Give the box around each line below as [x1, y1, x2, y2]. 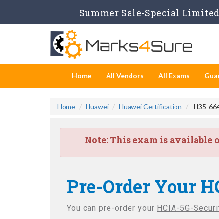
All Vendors [106, 71, 144, 80]
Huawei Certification [119, 102, 182, 110]
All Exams [158, 71, 190, 80]
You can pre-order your [67, 203, 157, 213]
